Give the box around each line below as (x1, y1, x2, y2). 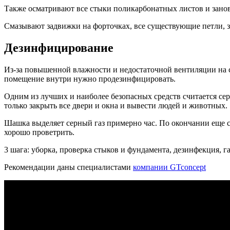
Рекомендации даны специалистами (4, 163, 133, 172)
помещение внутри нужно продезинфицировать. (4, 74, 176, 84)
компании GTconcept (133, 163, 206, 172)
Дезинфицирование (4, 41, 113, 55)
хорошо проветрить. (4, 128, 74, 137)
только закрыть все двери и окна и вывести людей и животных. (4, 101, 227, 110)
